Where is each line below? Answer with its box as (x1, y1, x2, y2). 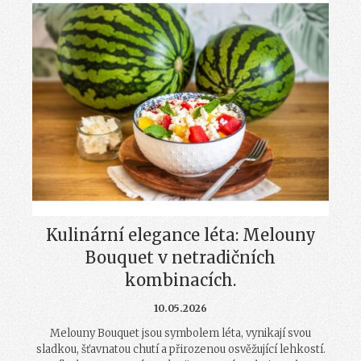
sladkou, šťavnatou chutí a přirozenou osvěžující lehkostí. (35, 342, 326, 357)
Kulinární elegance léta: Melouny (45, 225, 316, 246)
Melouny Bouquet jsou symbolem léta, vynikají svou (50, 326, 311, 341)
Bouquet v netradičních (85, 247, 276, 268)
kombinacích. (125, 270, 236, 291)
